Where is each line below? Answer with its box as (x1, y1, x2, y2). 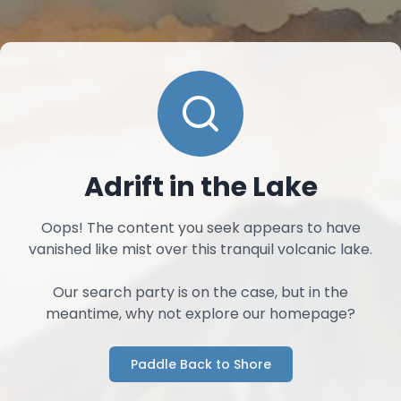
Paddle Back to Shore (130, 355, 271, 373)
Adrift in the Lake (83, 168, 318, 206)
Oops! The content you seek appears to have (40, 218, 361, 238)
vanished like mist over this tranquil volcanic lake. (29, 239, 372, 260)
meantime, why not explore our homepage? (46, 303, 355, 324)
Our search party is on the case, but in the (53, 282, 348, 303)
